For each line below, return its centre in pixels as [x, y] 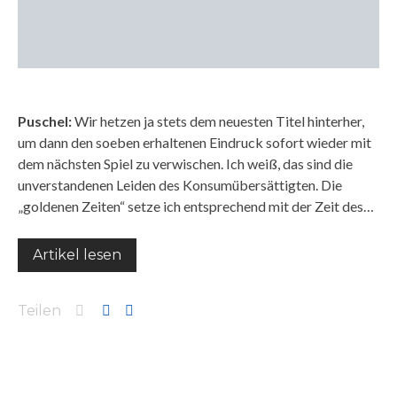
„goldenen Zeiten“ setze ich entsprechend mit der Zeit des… [196, 206]
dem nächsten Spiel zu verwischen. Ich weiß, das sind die [185, 163]
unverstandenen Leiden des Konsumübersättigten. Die [180, 185]
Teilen [39, 311]
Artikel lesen [77, 255]
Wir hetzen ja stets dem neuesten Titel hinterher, [218, 121]
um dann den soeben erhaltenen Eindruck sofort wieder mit [195, 142]
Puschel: [45, 121]
